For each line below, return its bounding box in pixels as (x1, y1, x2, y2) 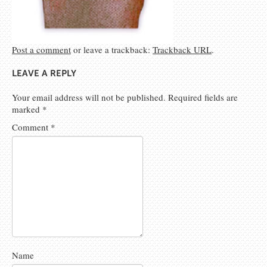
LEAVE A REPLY (12, 68, 76, 78)
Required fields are (168, 91, 238, 103)
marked (12, 103, 42, 115)
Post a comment (12, 44, 71, 55)
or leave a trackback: (71, 44, 153, 55)
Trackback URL (153, 44, 212, 55)
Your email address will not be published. (12, 91, 166, 103)
